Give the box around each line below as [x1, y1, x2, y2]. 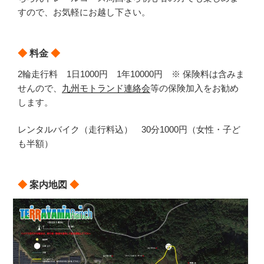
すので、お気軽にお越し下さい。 [18, 7, 150, 18]
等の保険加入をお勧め [150, 82, 239, 93]
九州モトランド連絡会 [62, 82, 150, 93]
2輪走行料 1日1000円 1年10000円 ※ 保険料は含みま [18, 68, 245, 79]
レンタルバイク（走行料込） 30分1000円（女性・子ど [18, 124, 240, 135]
